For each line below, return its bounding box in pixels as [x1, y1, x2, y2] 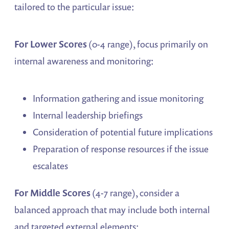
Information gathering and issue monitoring [33, 92, 204, 105]
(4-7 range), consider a [90, 187, 180, 199]
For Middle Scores [14, 187, 91, 199]
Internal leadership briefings [33, 109, 143, 122]
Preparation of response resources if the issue [33, 143, 209, 155]
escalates [33, 159, 68, 172]
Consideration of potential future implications [33, 126, 213, 139]
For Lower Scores [14, 38, 87, 51]
